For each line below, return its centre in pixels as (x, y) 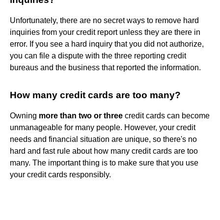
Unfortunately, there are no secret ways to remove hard (104, 20)
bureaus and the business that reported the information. (105, 67)
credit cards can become (166, 115)
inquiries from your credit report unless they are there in (105, 32)
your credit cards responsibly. (60, 174)
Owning (24, 115)
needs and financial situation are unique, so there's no (103, 139)
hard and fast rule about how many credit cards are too (104, 151)
